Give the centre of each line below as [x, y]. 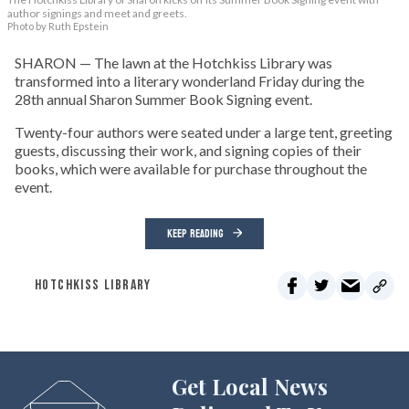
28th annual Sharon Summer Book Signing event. [163, 100]
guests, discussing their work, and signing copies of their [188, 151]
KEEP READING [195, 234]
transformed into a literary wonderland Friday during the [189, 81]
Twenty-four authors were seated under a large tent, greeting [204, 132]
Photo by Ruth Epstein [58, 26]
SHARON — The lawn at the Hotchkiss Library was [173, 63]
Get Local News [249, 387]
